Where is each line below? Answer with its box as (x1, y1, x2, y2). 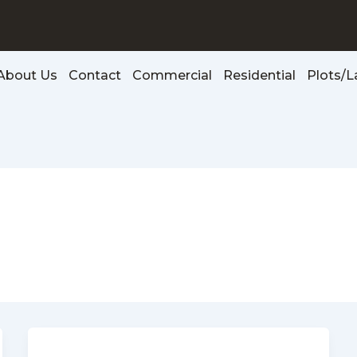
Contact (68, 68, 121, 83)
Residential (222, 68, 296, 83)
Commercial (131, 68, 212, 83)
